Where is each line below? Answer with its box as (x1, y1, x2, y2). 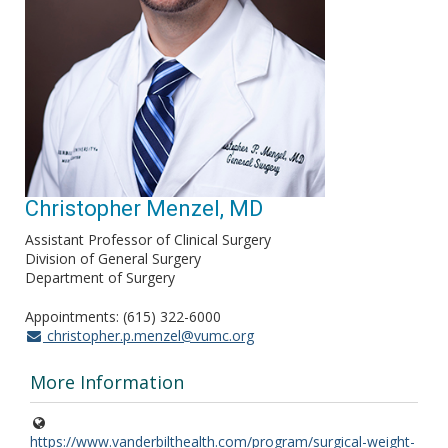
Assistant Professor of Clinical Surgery (25, 230, 271, 250)
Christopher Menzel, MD (25, 196, 263, 222)
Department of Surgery (25, 268, 175, 288)
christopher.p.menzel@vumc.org (42, 326, 254, 346)
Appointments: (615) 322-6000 (25, 307, 221, 327)
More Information (30, 370, 184, 395)
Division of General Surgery (25, 249, 201, 269)
